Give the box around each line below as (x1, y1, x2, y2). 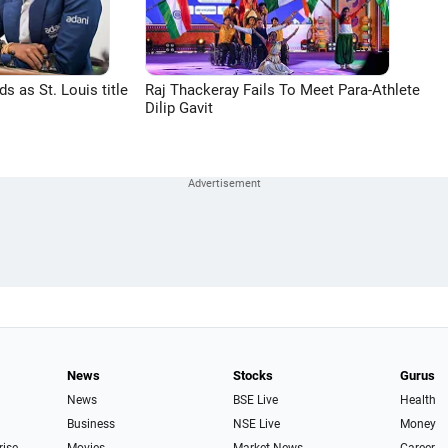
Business (66, 417, 115, 431)
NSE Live (233, 417, 281, 431)
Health (399, 393, 436, 407)
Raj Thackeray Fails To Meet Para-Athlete (145, 81, 420, 99)
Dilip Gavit (145, 99, 213, 117)
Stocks (233, 368, 274, 383)
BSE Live (233, 393, 279, 407)
